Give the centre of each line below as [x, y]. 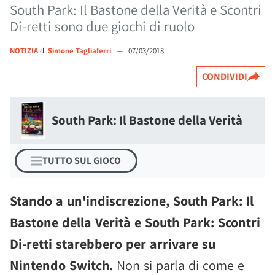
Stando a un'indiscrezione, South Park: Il [132, 201]
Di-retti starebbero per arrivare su [113, 244]
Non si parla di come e [179, 265]
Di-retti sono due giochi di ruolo [102, 26]
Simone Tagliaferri [80, 51]
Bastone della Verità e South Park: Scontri [135, 222]
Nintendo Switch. [61, 265]
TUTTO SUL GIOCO [82, 161]
